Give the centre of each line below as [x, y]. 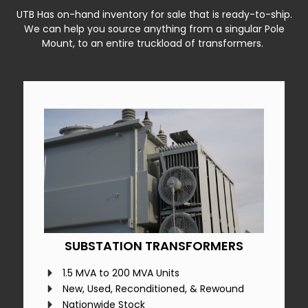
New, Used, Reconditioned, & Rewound [154, 288]
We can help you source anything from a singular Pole [154, 29]
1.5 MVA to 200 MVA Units [121, 273]
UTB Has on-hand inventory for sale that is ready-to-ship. [154, 14]
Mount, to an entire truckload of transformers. [154, 43]
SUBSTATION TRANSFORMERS [154, 245]
